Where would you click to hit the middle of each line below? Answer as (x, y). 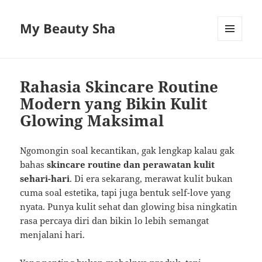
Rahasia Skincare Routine (119, 87)
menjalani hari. (53, 235)
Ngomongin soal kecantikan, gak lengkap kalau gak (127, 151)
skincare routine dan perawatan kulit (131, 165)
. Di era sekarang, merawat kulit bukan (151, 179)
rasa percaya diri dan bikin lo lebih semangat (115, 221)
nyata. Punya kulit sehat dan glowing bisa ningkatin (129, 207)
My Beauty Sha (68, 28)
